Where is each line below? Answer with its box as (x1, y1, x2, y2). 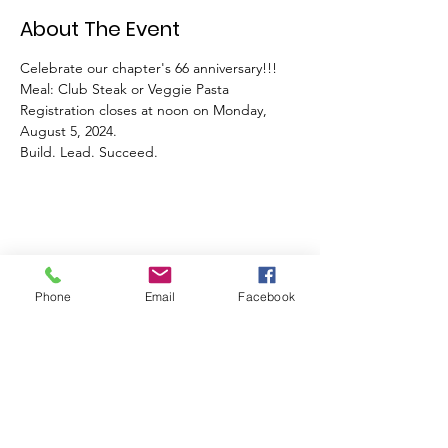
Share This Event (20, 250, 179, 278)
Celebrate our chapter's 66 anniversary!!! (20, 59, 281, 77)
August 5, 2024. (20, 122, 121, 140)
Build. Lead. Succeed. (20, 143, 158, 161)
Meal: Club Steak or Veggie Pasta (20, 80, 233, 98)
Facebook (238, 288, 295, 304)
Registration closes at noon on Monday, (20, 101, 271, 119)
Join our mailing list (20, 376, 174, 398)
